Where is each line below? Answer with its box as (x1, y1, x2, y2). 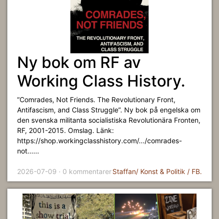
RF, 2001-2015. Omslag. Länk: (17, 126, 114, 134)
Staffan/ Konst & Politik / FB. (112, 167, 202, 175)
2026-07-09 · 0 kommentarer (17, 167, 111, 175)
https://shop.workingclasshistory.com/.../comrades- (17, 136, 182, 145)
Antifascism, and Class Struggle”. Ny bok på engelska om (17, 106, 200, 114)
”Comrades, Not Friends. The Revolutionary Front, (17, 95, 175, 104)
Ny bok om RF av (17, 53, 141, 72)
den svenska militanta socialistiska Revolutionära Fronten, (17, 116, 200, 124)
